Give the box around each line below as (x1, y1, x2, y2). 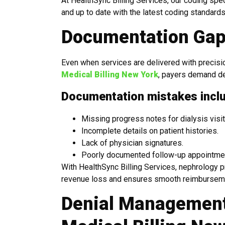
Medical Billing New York (61, 70, 158, 80)
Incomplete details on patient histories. (81, 126, 218, 136)
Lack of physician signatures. (81, 138, 183, 148)
